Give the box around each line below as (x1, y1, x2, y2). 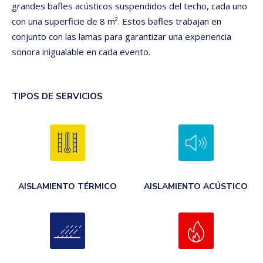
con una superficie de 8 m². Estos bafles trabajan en (12, 15, 221, 27)
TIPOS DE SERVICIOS (12, 90, 103, 102)
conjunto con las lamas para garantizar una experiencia (12, 31, 231, 42)
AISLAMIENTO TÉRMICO (18, 180, 117, 192)
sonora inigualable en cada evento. (12, 46, 150, 58)
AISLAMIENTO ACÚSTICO (144, 180, 248, 192)
